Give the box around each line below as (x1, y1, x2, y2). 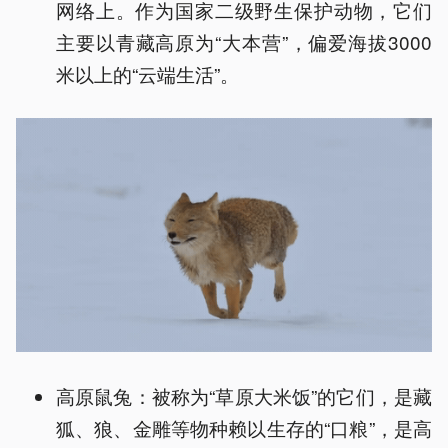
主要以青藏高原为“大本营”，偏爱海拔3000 (56, 27, 432, 55)
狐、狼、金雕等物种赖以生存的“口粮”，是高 (56, 413, 432, 441)
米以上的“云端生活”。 (56, 59, 239, 87)
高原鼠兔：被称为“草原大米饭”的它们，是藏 (56, 381, 432, 409)
